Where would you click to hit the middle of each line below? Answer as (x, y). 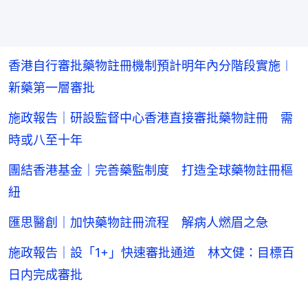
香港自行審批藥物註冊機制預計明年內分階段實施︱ (151, 65)
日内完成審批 (45, 274)
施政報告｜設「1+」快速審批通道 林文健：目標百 (151, 252)
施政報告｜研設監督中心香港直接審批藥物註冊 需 (151, 118)
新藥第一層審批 (52, 87)
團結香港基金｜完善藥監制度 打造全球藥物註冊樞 (151, 170)
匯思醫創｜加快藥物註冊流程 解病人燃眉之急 (138, 222)
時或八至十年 (45, 140)
